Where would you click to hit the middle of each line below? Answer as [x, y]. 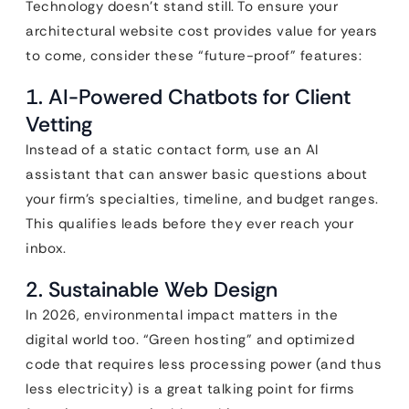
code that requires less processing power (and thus [204, 364]
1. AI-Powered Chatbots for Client [188, 97]
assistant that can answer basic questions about [197, 174]
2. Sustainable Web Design [152, 289]
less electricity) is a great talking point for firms [190, 389]
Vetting [59, 124]
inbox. [46, 248]
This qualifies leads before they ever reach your [189, 224]
